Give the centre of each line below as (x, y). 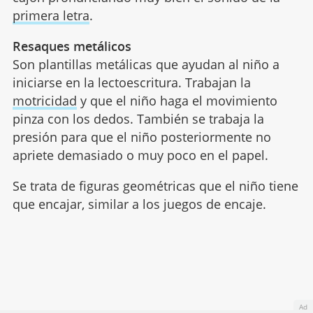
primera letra (51, 16)
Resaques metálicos (72, 46)
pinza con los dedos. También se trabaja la (138, 119)
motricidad (44, 101)
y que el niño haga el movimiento (177, 101)
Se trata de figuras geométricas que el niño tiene (155, 186)
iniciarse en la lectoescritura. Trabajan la (131, 83)
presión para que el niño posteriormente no (141, 137)
